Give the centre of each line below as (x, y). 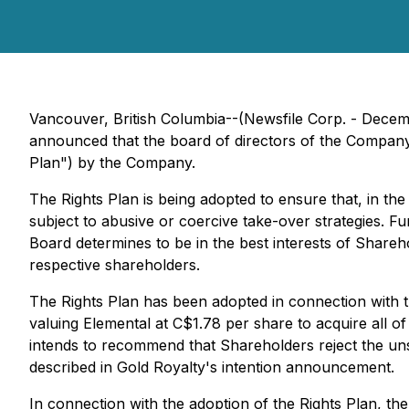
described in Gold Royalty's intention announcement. (212, 367)
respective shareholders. (115, 265)
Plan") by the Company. (112, 163)
